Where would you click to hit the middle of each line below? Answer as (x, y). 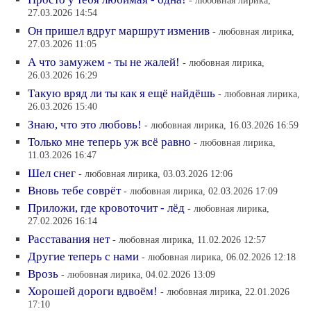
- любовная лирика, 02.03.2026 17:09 (201, 191)
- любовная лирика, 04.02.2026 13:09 (138, 274)
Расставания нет (69, 239)
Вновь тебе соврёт (74, 191)
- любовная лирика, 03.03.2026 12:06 (155, 174)
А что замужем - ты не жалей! (104, 62)
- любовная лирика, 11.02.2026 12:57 (189, 239)
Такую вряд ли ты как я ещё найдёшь (121, 93)
